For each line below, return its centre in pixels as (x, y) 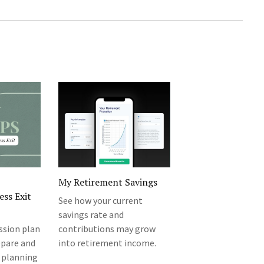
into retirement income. (107, 243)
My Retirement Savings (108, 182)
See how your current (100, 201)
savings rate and (91, 215)
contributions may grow (107, 229)
